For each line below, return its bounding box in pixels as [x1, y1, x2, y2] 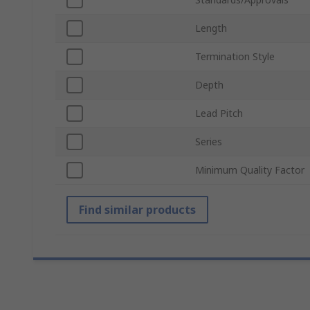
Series [195, 135, 222, 149]
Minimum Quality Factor [195, 163, 304, 177]
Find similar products [79, 202, 196, 218]
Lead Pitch [195, 107, 243, 120]
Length [195, 21, 227, 35]
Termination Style [195, 50, 275, 64]
